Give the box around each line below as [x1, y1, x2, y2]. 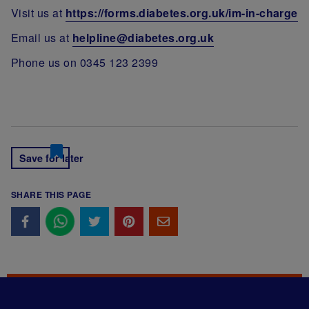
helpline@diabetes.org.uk [72, 29, 215, 46]
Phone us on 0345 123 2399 [11, 54, 158, 70]
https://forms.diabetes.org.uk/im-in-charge [65, 4, 298, 21]
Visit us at [11, 4, 66, 21]
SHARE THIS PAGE [11, 188, 92, 201]
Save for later [19, 150, 83, 165]
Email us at [11, 29, 72, 46]
